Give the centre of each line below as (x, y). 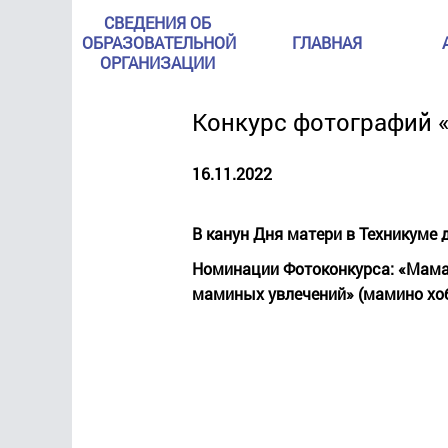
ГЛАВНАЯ (327, 42)
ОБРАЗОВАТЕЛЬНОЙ (159, 42)
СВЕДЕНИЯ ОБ (157, 22)
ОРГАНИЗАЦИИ (157, 62)
